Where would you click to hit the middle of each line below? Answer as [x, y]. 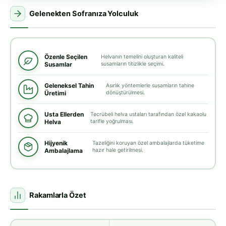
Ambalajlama [63, 150]
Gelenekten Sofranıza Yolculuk [84, 14]
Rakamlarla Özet [58, 195]
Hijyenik [56, 143]
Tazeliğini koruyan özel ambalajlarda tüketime [149, 143]
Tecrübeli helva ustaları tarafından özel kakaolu [148, 114]
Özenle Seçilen [66, 56]
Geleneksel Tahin [69, 85]
